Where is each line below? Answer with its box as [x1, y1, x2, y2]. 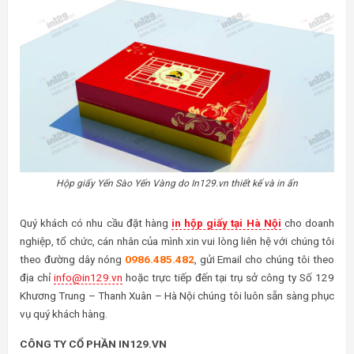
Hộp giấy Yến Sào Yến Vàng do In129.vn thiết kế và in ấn [56, 177, 298, 189]
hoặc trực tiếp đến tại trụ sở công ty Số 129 [122, 270, 335, 284]
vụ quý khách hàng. [20, 307, 107, 320]
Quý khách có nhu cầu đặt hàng [20, 216, 171, 229]
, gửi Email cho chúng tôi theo [194, 252, 335, 265]
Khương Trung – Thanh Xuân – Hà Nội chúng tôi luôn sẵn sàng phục [20, 288, 334, 302]
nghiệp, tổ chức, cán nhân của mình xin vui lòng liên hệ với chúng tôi [20, 234, 334, 247]
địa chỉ [20, 270, 54, 284]
